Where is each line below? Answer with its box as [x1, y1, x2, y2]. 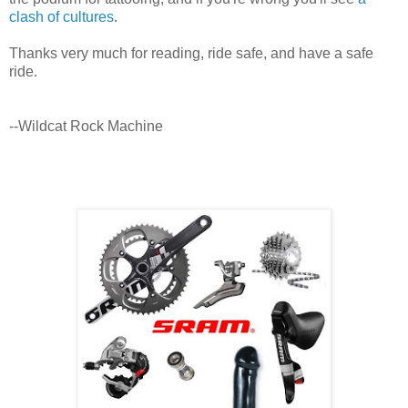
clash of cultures [9, 8, 114, 25]
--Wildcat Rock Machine [9, 117, 163, 134]
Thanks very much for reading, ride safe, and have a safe [9, 45, 373, 61]
